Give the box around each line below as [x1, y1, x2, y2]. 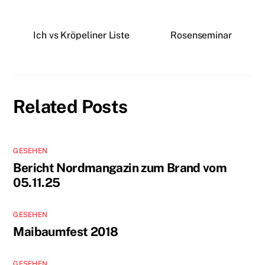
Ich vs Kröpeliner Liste [33, 30, 130, 41]
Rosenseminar [170, 30, 232, 41]
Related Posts [13, 95, 128, 117]
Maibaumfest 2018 [13, 224, 118, 239]
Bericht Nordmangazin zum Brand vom [13, 160, 227, 176]
